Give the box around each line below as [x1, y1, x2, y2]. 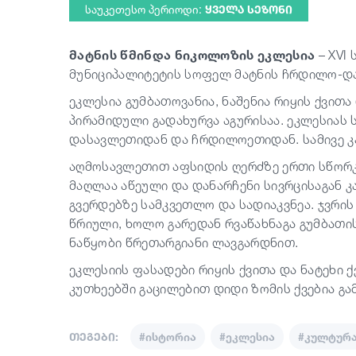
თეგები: [69, 330, 118, 343]
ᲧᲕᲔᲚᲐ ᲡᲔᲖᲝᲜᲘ [205, 2, 292, 16]
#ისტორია [139, 330, 196, 343]
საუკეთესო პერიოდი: [85, 2, 205, 16]
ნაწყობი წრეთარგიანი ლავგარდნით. [69, 234, 299, 250]
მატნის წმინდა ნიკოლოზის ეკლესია [69, 47, 315, 63]
